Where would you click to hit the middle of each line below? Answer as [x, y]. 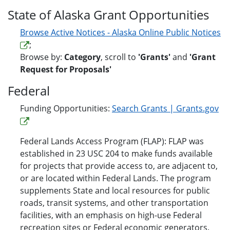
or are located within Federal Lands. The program [116, 178]
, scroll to [119, 57]
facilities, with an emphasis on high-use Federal [111, 215]
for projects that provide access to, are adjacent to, [119, 166]
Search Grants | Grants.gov [165, 109]
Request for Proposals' [66, 70]
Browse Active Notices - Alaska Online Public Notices [120, 33]
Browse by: [42, 57]
